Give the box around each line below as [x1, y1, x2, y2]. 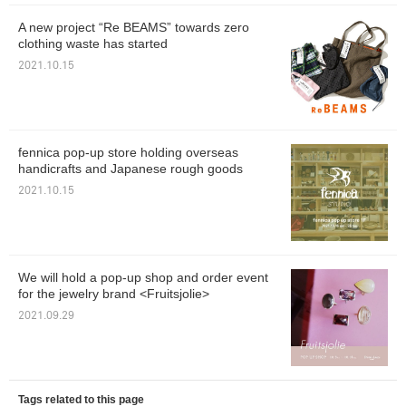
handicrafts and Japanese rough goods [18, 161, 243, 177]
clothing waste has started [18, 36, 168, 52]
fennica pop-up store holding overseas [18, 145, 238, 160]
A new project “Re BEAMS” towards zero [18, 20, 249, 35]
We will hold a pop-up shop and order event [18, 270, 268, 285]
